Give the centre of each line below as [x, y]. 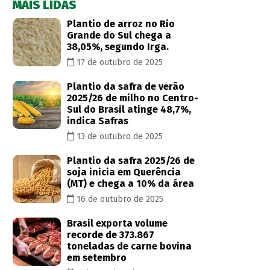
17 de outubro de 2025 [118, 62]
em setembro [97, 258]
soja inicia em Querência [124, 172]
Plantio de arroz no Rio [121, 24]
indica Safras [98, 121]
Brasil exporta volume [117, 223]
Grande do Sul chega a [119, 35]
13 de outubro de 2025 [118, 137]
